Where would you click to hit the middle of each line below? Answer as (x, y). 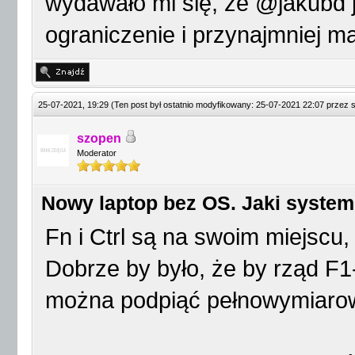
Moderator (97, 153)
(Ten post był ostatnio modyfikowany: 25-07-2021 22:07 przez (231, 105)
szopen (99, 138)
